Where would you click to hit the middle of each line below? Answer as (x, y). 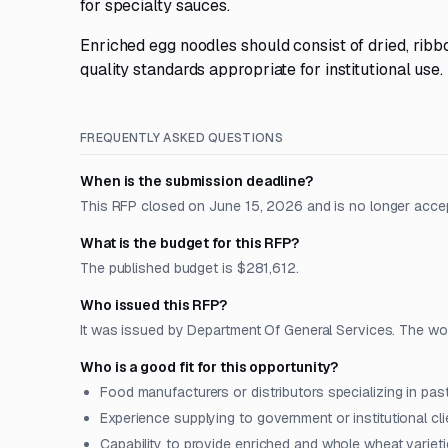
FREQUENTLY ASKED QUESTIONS (181, 138)
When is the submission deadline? (196, 181)
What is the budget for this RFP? (189, 243)
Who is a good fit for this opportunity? (209, 367)
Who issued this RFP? (154, 305)
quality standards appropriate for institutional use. (262, 69)
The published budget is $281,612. (189, 268)
